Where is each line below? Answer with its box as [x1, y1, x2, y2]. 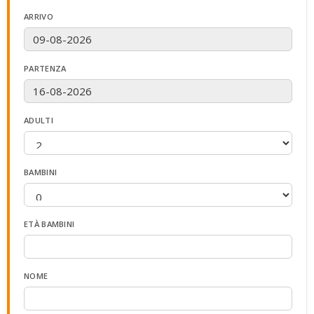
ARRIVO [24, 11, 53, 22]
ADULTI [24, 114, 53, 125]
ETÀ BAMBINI [24, 218, 75, 229]
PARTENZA [24, 62, 67, 74]
